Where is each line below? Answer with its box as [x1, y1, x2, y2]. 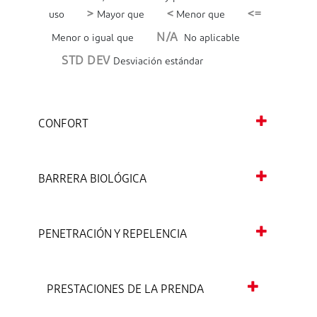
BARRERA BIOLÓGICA [38, 174, 146, 186]
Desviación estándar [110, 57, 203, 68]
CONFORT [38, 119, 88, 131]
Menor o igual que [49, 33, 134, 45]
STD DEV [62, 55, 110, 68]
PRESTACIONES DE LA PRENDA [47, 284, 204, 296]
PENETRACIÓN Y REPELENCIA [38, 229, 187, 241]
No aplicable [178, 33, 240, 45]
